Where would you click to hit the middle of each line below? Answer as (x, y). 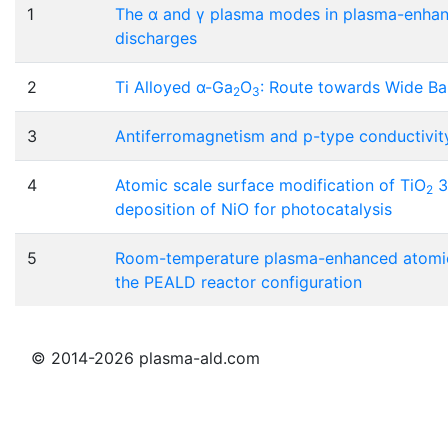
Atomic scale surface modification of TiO (270, 185)
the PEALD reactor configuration (238, 282)
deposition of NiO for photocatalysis (253, 209)
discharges (156, 38)
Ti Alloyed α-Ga (174, 87)
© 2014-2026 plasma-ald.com (145, 358)
